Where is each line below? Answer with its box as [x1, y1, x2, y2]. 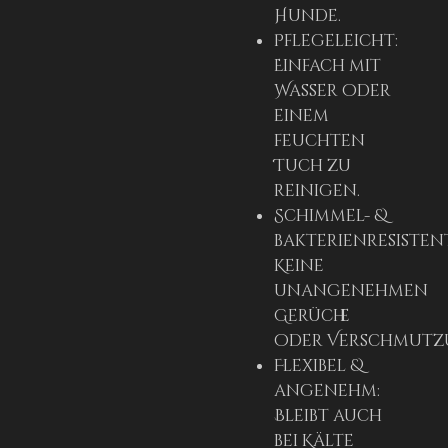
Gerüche [274, 305, 350, 328]
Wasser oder [274, 80, 391, 103]
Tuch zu [274, 155, 351, 178]
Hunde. [274, 5, 341, 28]
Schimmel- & [274, 205, 388, 228]
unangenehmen [274, 280, 428, 303]
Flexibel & [274, 355, 364, 378]
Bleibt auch [274, 405, 382, 428]
